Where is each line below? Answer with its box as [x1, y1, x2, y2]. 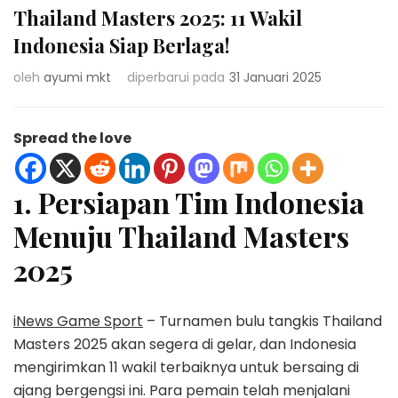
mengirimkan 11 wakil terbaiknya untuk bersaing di [13, 357, 359, 378]
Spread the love [13, 127, 131, 148]
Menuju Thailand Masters [13, 216, 349, 255]
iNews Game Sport [13, 311, 143, 332]
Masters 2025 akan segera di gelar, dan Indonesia [13, 334, 356, 355]
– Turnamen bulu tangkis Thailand [143, 311, 382, 332]
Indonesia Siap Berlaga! [13, 31, 230, 59]
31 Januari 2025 [229, 68, 322, 86]
